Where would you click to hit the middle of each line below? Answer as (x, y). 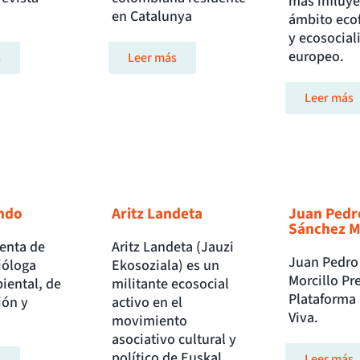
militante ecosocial (171, 284)
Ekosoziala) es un (166, 266)
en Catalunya (152, 17)
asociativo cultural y (174, 340)
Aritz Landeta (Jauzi (173, 247)
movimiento (150, 321)
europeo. (317, 57)
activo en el (147, 303)
